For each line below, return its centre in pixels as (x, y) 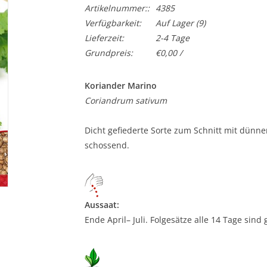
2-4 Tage (172, 38)
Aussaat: (102, 205)
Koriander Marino (120, 86)
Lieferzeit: (104, 38)
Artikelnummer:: (117, 8)
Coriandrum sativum (125, 100)
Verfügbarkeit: (113, 23)
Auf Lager (174, 23)
